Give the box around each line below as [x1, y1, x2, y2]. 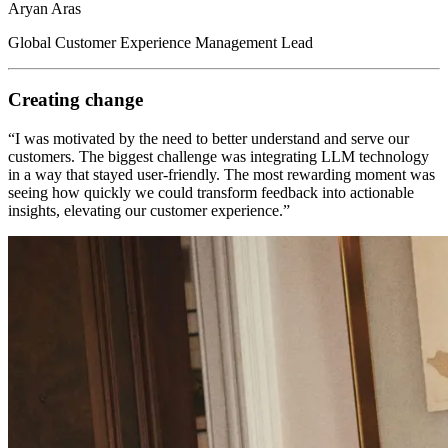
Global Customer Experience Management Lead [8, 34, 313, 52]
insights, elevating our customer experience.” [8, 201, 290, 219]
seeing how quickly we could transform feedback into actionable [8, 183, 414, 201]
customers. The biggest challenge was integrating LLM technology [8, 147, 429, 165]
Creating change [8, 88, 143, 110]
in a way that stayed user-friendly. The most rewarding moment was [8, 165, 435, 183]
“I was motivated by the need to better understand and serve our [8, 129, 409, 147]
